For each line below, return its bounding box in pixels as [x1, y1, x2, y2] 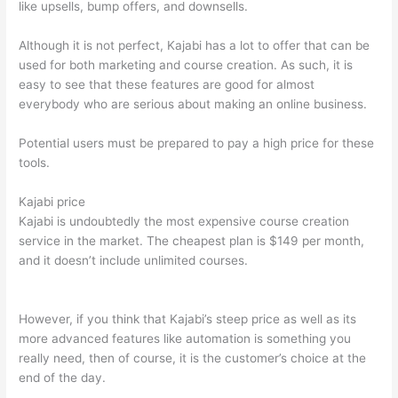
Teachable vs [251, 253, 329, 268]
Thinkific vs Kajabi [19, 273, 123, 288]
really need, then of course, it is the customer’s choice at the [19, 350, 367, 365]
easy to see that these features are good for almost [19, 77, 315, 92]
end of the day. [19, 370, 107, 385]
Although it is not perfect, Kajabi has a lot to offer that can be [19, 38, 370, 53]
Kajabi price [19, 195, 86, 210]
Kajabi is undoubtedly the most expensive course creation [19, 214, 350, 229]
